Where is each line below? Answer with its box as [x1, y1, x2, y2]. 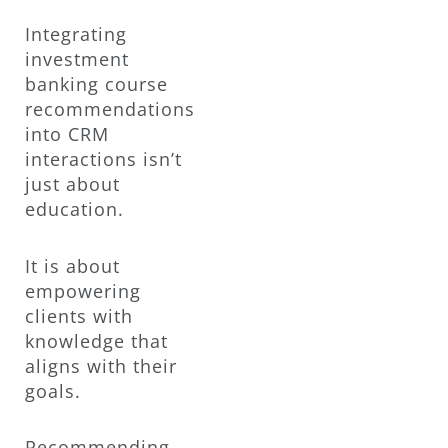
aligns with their [25, 353, 177, 378]
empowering [25, 278, 141, 303]
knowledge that [25, 328, 168, 353]
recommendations [25, 97, 195, 122]
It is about [25, 253, 120, 278]
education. [25, 197, 124, 222]
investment [25, 47, 129, 72]
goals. [25, 378, 81, 403]
